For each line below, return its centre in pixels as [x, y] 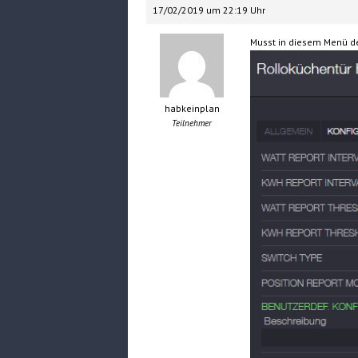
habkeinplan [192, 109]
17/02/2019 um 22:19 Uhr [209, 10]
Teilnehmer [192, 123]
